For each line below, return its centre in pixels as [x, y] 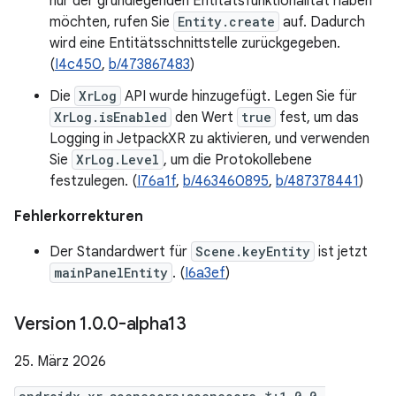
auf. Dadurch [322, 22]
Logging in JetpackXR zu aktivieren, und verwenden [209, 139]
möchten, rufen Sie [111, 22]
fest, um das [317, 118]
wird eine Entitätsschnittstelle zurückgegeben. [195, 43]
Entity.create [226, 22]
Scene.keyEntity [253, 251]
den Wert [204, 118]
